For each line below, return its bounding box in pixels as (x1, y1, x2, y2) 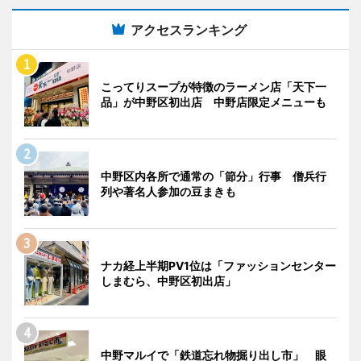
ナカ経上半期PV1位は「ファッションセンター (101, 258, 336, 272)
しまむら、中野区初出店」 (101, 273, 236, 288)
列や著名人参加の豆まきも (101, 184, 236, 198)
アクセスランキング (131, 21, 247, 38)
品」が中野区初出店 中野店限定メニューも (101, 94, 326, 109)
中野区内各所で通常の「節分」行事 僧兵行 (101, 168, 326, 183)
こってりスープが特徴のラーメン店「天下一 (101, 79, 326, 93)
